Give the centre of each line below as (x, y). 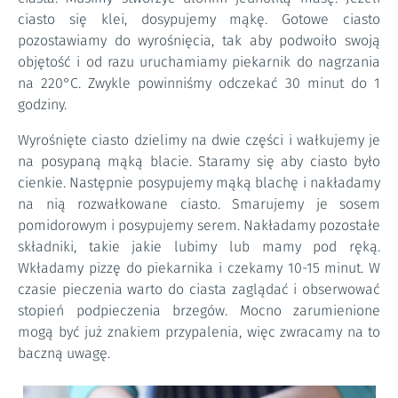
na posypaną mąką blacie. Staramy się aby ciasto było (199, 161)
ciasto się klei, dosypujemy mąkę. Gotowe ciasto (199, 19)
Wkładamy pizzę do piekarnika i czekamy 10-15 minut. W (199, 268)
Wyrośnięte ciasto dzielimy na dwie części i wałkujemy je (199, 140)
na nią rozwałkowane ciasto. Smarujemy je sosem (199, 204)
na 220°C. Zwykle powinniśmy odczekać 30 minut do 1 (199, 83)
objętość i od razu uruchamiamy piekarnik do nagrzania (199, 62)
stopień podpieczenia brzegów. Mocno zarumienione (199, 310)
